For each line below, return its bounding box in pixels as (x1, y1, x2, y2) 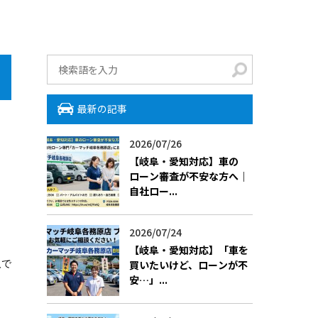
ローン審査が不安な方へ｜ (129, 168, 248, 183)
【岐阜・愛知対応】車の (129, 153, 238, 168)
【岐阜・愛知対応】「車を (129, 242, 248, 257)
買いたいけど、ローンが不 (129, 257, 248, 272)
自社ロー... (129, 183, 177, 198)
